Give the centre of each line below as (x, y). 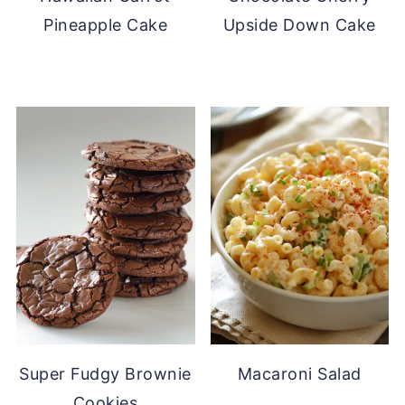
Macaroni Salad (299, 374)
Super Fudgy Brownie (105, 374)
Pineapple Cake (106, 24)
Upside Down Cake (299, 24)
